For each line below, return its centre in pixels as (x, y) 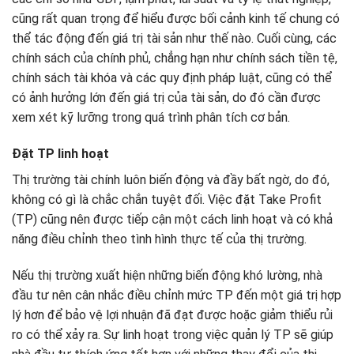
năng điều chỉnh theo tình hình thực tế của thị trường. (159, 239)
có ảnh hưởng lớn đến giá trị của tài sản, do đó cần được (166, 98)
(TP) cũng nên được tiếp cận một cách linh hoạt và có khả (172, 219)
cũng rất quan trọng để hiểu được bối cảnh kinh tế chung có (176, 19)
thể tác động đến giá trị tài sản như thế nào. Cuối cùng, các (174, 39)
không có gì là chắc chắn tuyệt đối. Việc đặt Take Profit (167, 199)
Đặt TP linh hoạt (60, 153)
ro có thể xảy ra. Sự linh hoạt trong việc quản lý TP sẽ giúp (173, 334)
